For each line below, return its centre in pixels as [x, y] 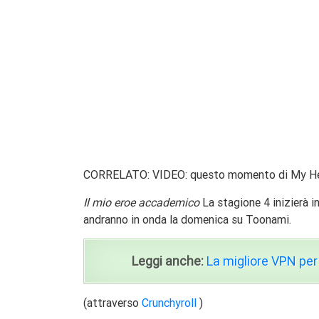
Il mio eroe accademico [141, 203]
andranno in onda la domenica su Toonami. [187, 220]
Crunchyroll [169, 303]
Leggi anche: [168, 261]
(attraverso [113, 303]
